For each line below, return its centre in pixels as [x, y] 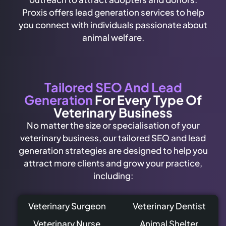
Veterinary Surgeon [67, 206]
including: [113, 176]
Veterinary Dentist [169, 206]
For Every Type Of [148, 100]
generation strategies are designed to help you [113, 151]
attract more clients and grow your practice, [113, 163]
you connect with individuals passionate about [113, 24]
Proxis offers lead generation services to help [113, 12]
